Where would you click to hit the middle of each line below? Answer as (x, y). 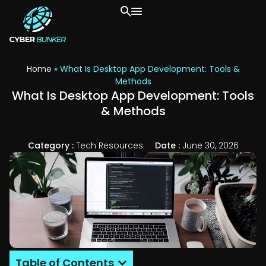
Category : (52, 146)
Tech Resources (109, 146)
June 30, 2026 (210, 146)
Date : (168, 146)
